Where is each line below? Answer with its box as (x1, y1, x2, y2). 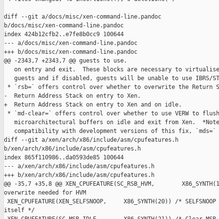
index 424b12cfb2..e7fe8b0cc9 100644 (4, 31, 124, 38)
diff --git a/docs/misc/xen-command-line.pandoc (4, 13, 165, 21)
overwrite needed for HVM (4, 189, 86, 197)
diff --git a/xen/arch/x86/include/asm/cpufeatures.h (4, 136, 182, 144)
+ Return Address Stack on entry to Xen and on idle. (4, 101, 182, 109)
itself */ (4, 207, 35, 214)
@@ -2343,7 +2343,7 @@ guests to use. (4, 57, 127, 65)
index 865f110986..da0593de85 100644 (4, 154, 124, 161)
